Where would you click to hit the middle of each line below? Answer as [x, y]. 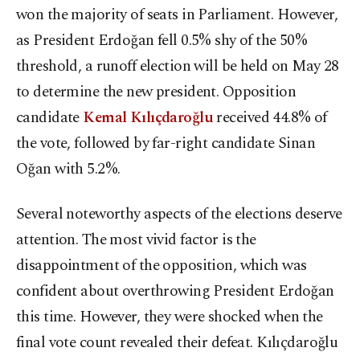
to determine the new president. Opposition [156, 92]
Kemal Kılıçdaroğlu [148, 118]
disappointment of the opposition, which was [162, 266]
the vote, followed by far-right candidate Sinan [166, 144]
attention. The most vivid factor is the [136, 240]
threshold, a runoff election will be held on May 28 [178, 67]
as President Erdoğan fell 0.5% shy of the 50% [162, 41]
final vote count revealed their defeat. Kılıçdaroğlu [177, 343]
